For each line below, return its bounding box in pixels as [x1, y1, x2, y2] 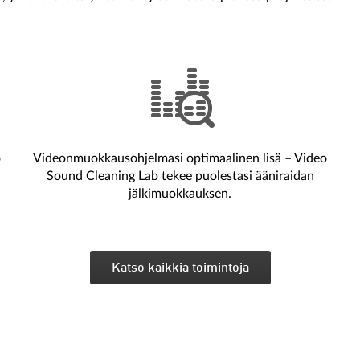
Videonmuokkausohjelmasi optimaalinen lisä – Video [33, 152, 327, 166]
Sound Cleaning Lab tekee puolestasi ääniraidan [46, 170, 314, 183]
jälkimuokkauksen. [129, 187, 231, 201]
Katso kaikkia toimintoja [111, 262, 249, 276]
